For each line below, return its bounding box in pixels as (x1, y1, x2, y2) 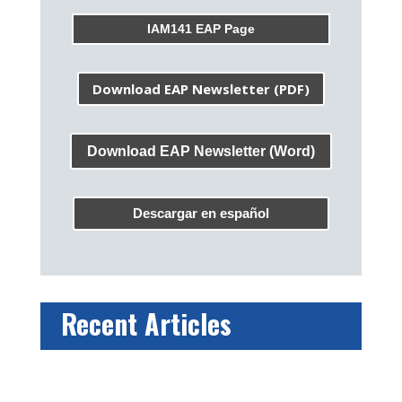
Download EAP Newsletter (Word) (86, 144, 315, 160)
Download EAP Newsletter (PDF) (92, 79, 310, 98)
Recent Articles (60, 302, 232, 344)
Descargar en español (132, 205, 269, 222)
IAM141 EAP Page (146, 22, 255, 37)
